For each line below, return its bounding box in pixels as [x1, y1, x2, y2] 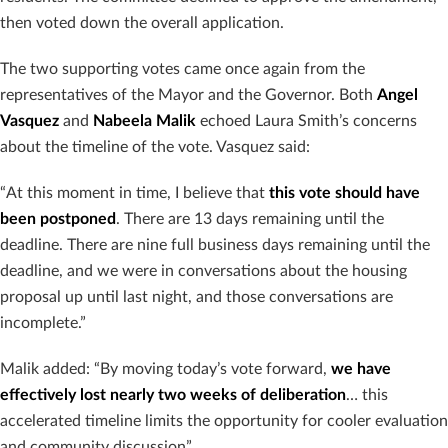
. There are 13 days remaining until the [116, 211, 384, 227]
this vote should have [269, 185, 420, 201]
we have [331, 361, 391, 377]
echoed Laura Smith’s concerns [196, 113, 417, 129]
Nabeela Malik [93, 113, 196, 129]
